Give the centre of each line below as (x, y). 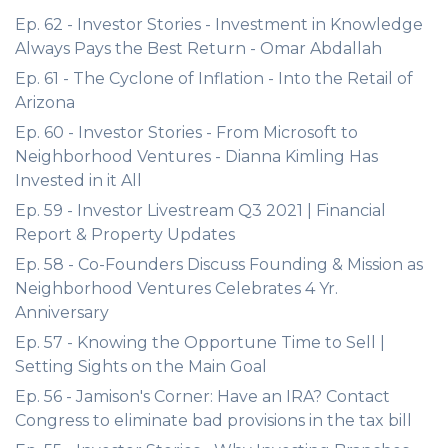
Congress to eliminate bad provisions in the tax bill (213, 420)
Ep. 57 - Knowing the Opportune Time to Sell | (200, 342)
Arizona (45, 102)
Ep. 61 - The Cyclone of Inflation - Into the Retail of (214, 78)
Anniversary (62, 312)
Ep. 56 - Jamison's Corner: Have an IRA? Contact (202, 396)
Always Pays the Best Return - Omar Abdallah (198, 48)
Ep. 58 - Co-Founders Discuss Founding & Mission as (219, 264)
